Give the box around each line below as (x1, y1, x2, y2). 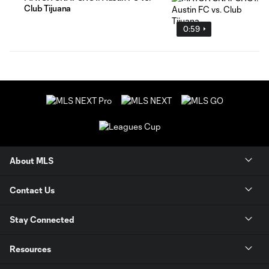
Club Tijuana (24, 2, 71, 13)
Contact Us (10, 185, 55, 196)
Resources (10, 244, 51, 255)
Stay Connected (10, 214, 74, 225)
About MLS (10, 156, 53, 166)
